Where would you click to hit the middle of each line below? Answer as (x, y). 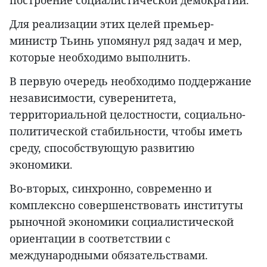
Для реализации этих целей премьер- (112, 24)
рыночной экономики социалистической (122, 222)
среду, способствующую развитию (102, 148)
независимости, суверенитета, (93, 98)
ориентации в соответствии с (90, 239)
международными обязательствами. (109, 255)
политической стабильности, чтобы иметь (126, 131)
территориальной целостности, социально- (128, 115)
